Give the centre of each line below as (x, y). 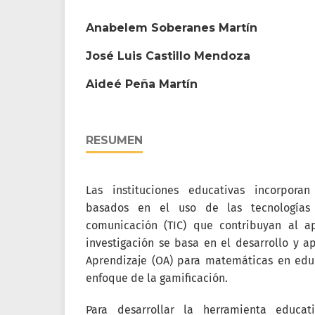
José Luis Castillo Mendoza (168, 56)
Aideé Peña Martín (142, 84)
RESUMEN (114, 141)
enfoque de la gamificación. (157, 278)
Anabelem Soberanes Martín (172, 28)
